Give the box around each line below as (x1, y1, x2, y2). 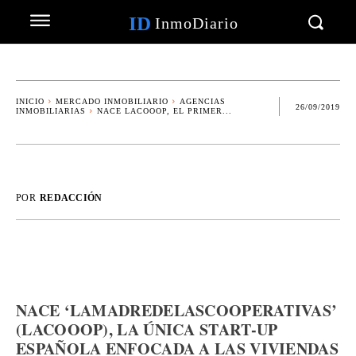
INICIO (16, 97, 44, 106)
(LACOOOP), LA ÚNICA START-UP (16, 318, 278, 341)
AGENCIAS (180, 97, 226, 106)
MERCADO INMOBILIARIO (56, 97, 168, 106)
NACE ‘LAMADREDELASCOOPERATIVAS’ (16, 299, 338, 322)
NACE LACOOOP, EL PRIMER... (97, 106, 232, 115)
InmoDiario (154, 14, 238, 32)
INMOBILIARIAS (16, 106, 86, 115)
